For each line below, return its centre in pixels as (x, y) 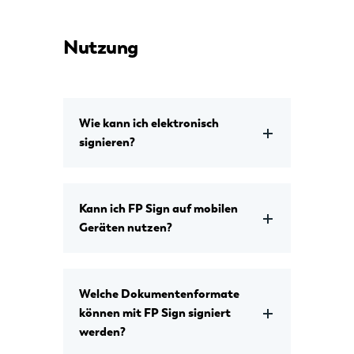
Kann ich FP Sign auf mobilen (158, 209)
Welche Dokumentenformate (159, 294)
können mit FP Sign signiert (155, 313)
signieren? (107, 143)
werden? (102, 332)
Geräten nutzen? (126, 228)
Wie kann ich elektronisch (149, 124)
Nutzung (101, 47)
